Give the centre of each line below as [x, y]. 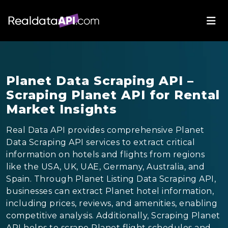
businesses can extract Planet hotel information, [110, 191]
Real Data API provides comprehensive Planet [105, 130]
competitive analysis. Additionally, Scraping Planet [113, 215]
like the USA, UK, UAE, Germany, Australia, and [105, 166]
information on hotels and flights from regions [105, 154]
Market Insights [62, 109]
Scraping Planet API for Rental [113, 95]
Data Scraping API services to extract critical [101, 142]
